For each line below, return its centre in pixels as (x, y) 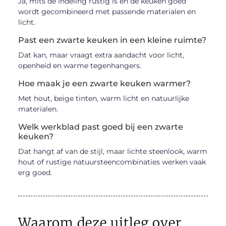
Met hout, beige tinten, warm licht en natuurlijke (103, 99)
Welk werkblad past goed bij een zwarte (100, 127)
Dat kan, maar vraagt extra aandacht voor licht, (101, 55)
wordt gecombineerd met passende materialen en (107, 12)
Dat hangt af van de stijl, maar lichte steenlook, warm (112, 152)
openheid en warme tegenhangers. (79, 66)
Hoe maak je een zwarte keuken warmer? (104, 84)
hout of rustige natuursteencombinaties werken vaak (112, 162)
